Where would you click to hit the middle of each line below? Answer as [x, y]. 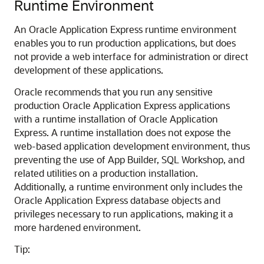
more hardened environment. [77, 227]
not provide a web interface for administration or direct [131, 56]
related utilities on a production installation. [106, 173]
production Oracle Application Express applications [122, 105]
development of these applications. [89, 70]
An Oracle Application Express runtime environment [125, 29]
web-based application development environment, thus [132, 146]
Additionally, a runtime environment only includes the [128, 187]
